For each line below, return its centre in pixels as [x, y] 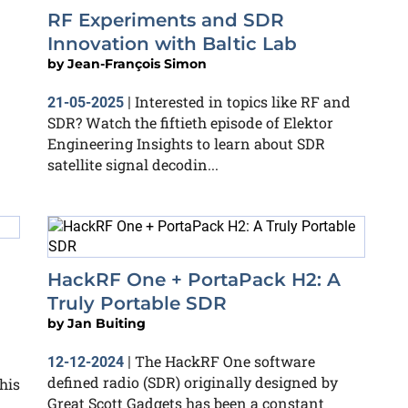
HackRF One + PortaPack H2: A [194, 280]
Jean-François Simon [137, 64]
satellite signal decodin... [133, 164]
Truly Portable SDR [137, 303]
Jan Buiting [107, 323]
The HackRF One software [225, 361]
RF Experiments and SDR [166, 20]
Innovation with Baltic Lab [172, 44]
